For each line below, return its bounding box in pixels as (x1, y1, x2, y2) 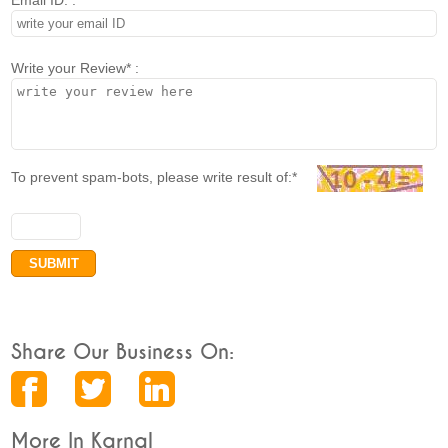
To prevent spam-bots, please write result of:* (11, 168, 318, 185)
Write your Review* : (11, 59, 140, 76)
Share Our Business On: (11, 342, 235, 364)
